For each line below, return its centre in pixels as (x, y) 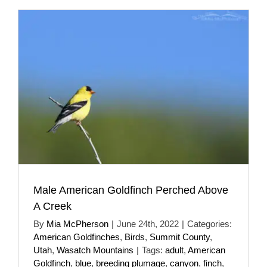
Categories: (209, 223)
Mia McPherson (77, 223)
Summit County (180, 237)
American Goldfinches (77, 237)
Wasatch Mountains (95, 250)
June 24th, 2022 (148, 223)
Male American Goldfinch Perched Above (131, 190)
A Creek (52, 206)
